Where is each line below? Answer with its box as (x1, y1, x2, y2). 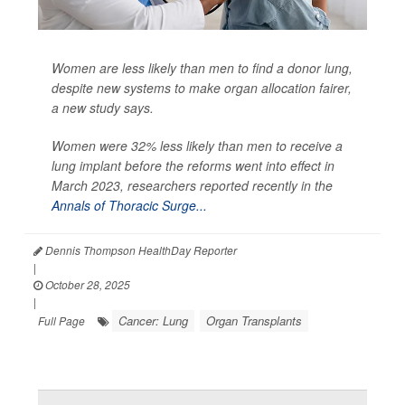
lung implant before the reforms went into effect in (52, 156, 334, 175)
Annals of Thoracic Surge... (52, 196, 207, 215)
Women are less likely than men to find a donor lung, (52, 59, 353, 78)
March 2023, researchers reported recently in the (52, 176, 333, 195)
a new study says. (52, 99, 154, 118)
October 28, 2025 (42, 277, 130, 293)
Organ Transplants (206, 312, 302, 330)
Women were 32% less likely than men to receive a (52, 137, 343, 155)
